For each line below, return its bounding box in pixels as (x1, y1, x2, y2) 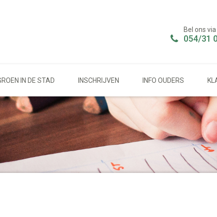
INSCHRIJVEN (78, 76, 119, 84)
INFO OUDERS (142, 76, 184, 84)
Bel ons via (184, 26, 216, 33)
